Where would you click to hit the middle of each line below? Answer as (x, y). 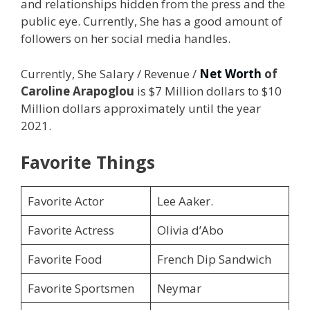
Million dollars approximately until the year (141, 108)
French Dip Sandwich (214, 259)
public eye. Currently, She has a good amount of (152, 21)
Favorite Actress (71, 230)
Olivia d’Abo (190, 230)
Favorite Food (65, 259)
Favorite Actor (65, 201)
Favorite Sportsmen (81, 288)
